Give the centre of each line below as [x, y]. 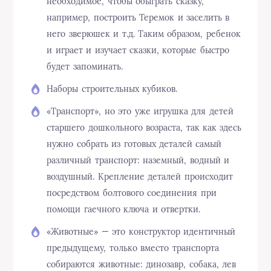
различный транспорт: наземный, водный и [138, 161]
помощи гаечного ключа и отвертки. [124, 210]
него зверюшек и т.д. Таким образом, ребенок [144, 34]
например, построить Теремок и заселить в [138, 18]
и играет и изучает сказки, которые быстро [138, 51]
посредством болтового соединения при [132, 193]
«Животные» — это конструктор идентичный [141, 232]
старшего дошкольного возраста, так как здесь [144, 128]
